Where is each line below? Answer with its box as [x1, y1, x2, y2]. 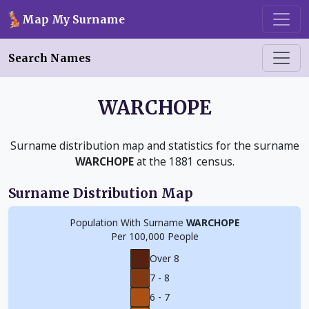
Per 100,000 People [110, 229, 199, 243]
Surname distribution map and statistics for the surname [10, 138, 299, 154]
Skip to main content [16, 8, 108, 21]
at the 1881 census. [133, 154, 235, 170]
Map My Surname [21, 12, 125, 26]
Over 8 [149, 251, 179, 265]
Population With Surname [70, 215, 186, 229]
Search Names [8, 51, 91, 65]
